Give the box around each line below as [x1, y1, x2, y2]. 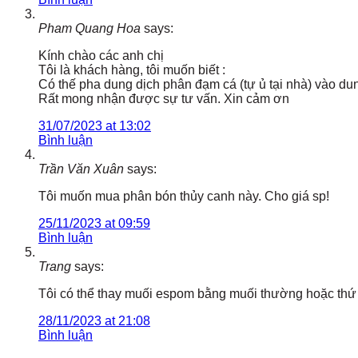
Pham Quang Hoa [38, 21, 141, 35]
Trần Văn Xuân [38, 161, 124, 176]
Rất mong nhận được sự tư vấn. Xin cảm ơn [38, 91, 289, 105]
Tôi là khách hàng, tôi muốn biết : [38, 62, 225, 77]
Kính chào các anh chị [38, 48, 164, 62]
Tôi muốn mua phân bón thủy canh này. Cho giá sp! [38, 189, 329, 203]
